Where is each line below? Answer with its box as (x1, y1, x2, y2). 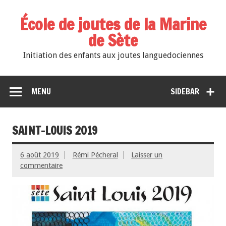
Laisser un (131, 151, 163, 159)
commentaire (20, 161, 63, 170)
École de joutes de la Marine (20, 13, 206, 36)
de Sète (88, 29, 138, 52)
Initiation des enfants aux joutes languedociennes (23, 50, 203, 61)
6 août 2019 (20, 151, 59, 159)
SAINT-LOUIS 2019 (12, 123, 97, 139)
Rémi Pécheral (72, 151, 118, 159)
